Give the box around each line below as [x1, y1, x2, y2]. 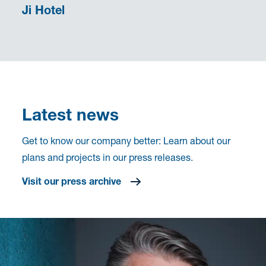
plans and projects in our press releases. [22, 151, 194, 163]
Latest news [22, 104, 119, 124]
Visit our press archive [22, 175, 122, 186]
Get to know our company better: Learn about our [22, 135, 231, 146]
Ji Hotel [22, 3, 65, 17]
